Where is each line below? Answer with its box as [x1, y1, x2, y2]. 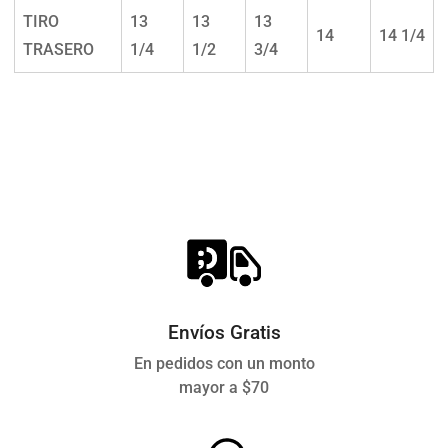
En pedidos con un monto [133, 353, 315, 373]
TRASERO [23, 39, 94, 59]
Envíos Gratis [167, 320, 281, 344]
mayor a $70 [179, 377, 269, 397]
